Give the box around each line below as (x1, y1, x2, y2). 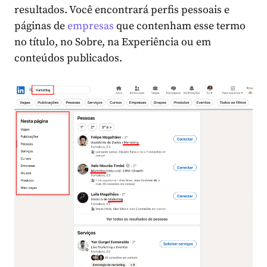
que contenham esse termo (114, 19, 246, 33)
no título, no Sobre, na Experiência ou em (14, 35, 211, 49)
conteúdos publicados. (14, 51, 122, 66)
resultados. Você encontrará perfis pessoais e (14, 3, 229, 17)
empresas (67, 19, 114, 33)
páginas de (14, 19, 67, 33)
